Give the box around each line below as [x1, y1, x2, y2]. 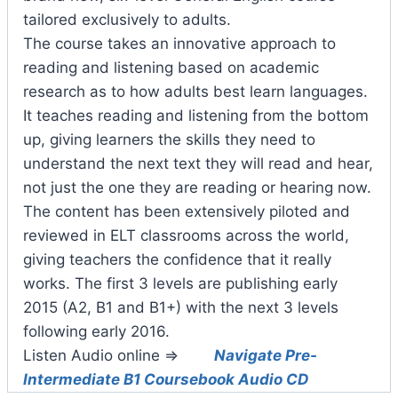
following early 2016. [23, 322, 170, 340]
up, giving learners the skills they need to [23, 130, 315, 148]
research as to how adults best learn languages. [23, 82, 368, 100]
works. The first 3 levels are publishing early [23, 274, 338, 292]
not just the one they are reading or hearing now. [23, 178, 371, 196]
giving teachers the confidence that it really [23, 250, 331, 268]
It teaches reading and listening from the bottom [23, 106, 369, 124]
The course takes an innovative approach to [23, 34, 336, 52]
